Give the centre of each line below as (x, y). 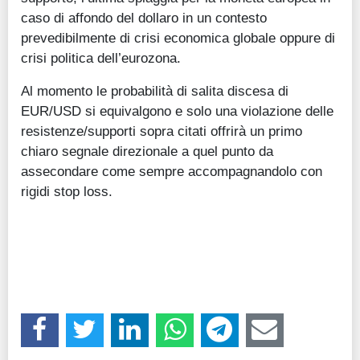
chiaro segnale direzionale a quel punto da (147, 151)
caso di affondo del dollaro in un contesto (144, 17)
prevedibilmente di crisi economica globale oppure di (178, 37)
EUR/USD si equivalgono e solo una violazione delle (177, 110)
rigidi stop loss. (67, 191)
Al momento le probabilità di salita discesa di (155, 90)
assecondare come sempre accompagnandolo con (172, 171)
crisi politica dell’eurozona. (101, 57)
